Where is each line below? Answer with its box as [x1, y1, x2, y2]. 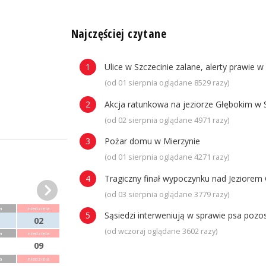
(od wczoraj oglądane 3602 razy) [104, 226, 217, 237]
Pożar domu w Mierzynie [104, 135, 200, 147]
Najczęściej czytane [71, 25, 167, 42]
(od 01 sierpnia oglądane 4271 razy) [104, 152, 229, 163]
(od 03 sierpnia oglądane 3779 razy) [104, 189, 229, 199]
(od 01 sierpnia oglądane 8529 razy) [104, 78, 229, 88]
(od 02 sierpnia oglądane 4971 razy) [104, 115, 229, 125]
